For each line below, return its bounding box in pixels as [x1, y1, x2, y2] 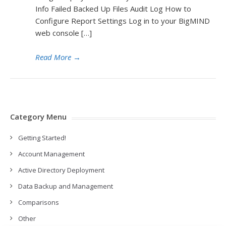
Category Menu [10, 111, 67, 122]
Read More [35, 52, 71, 62]
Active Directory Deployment [18, 165, 104, 175]
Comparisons [18, 198, 59, 207]
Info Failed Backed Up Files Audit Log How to [35, 4, 191, 14]
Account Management [18, 149, 85, 158]
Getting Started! [18, 133, 66, 142]
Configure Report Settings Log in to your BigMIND [35, 16, 210, 26]
